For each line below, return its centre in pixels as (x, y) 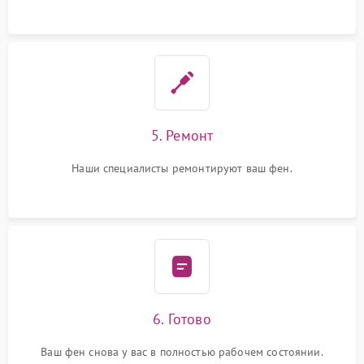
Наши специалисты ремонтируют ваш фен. (182, 168)
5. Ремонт (182, 135)
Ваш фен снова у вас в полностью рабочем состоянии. (182, 352)
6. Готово (182, 319)
